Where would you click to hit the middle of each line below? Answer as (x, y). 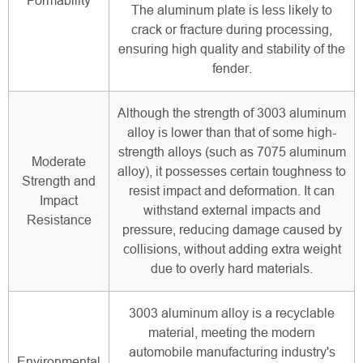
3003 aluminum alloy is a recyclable (232, 314)
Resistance (59, 220)
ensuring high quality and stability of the (232, 49)
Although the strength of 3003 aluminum (232, 113)
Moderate (59, 162)
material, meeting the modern (232, 333)
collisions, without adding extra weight (232, 250)
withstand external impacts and (232, 211)
